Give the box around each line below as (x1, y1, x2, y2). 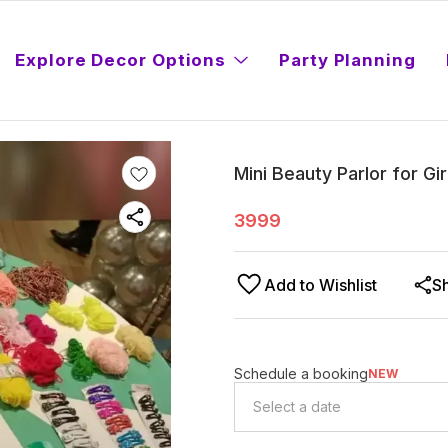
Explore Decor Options (15, 49, 227, 70)
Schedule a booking (234, 364, 368, 382)
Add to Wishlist (264, 274, 377, 295)
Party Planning (279, 49, 416, 70)
